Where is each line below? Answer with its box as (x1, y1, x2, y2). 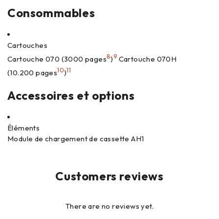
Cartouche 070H (117, 54, 177, 64)
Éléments (7, 123, 40, 132)
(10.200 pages (7, 68, 58, 77)
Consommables (7, 5, 95, 20)
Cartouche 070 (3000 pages (7, 54, 107, 64)
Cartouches (7, 41, 47, 50)
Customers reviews (55, 169, 164, 183)
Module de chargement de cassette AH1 (7, 134, 144, 143)
